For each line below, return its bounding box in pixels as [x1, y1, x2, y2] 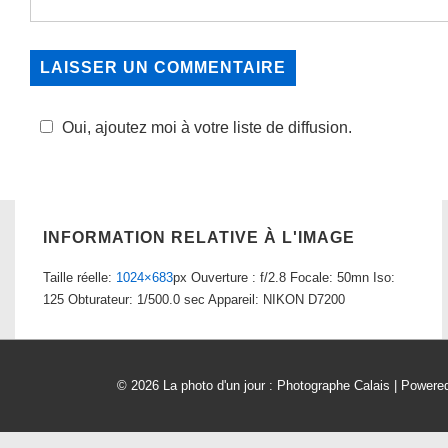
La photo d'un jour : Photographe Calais [163, 377, 394, 393]
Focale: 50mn [290, 269, 369, 285]
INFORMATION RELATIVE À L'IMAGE [43, 229, 355, 247]
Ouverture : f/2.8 [191, 269, 286, 285]
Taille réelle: [43, 269, 116, 285]
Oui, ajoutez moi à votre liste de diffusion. [62, 119, 352, 137]
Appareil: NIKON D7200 [208, 291, 345, 307]
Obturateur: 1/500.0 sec [68, 291, 208, 307]
